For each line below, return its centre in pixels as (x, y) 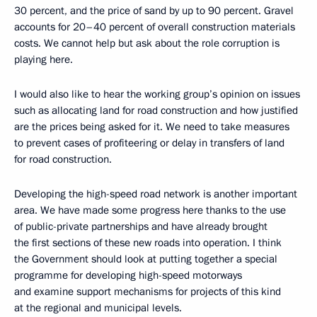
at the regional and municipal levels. (99, 308)
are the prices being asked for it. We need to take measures (152, 127)
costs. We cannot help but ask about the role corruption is (147, 43)
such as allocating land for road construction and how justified (156, 110)
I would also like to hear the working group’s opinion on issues (157, 94)
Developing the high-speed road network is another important (156, 194)
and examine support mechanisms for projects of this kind (148, 292)
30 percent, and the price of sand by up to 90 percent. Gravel (154, 11)
